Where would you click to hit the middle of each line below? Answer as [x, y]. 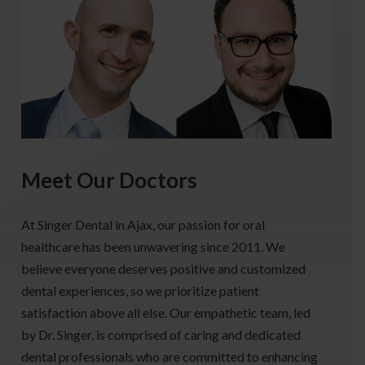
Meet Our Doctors [109, 180]
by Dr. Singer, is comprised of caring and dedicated [161, 335]
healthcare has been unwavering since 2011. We [153, 247]
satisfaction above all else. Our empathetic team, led [165, 313]
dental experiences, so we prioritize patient [140, 291]
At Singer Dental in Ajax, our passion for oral [143, 225]
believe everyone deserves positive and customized [163, 269]
